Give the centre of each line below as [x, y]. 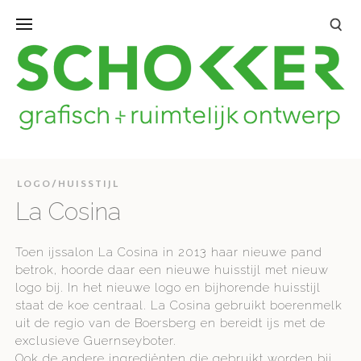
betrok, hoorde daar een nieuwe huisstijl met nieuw [172, 270]
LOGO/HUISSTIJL [68, 184]
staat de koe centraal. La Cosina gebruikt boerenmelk [179, 306]
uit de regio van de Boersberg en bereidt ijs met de [171, 324]
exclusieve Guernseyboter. [96, 341]
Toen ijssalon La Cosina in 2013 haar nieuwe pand [169, 253]
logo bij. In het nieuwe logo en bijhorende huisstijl [168, 288]
